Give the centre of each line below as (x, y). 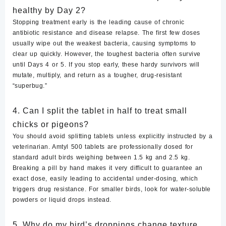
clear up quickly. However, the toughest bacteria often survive (107, 54)
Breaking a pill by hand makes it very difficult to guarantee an (108, 168)
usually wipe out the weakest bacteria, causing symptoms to (104, 44)
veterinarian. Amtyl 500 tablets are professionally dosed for (103, 147)
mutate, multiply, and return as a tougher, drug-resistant (97, 75)
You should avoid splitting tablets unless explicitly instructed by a (113, 136)
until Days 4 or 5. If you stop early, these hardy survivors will (106, 65)
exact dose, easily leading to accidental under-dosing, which (105, 179)
